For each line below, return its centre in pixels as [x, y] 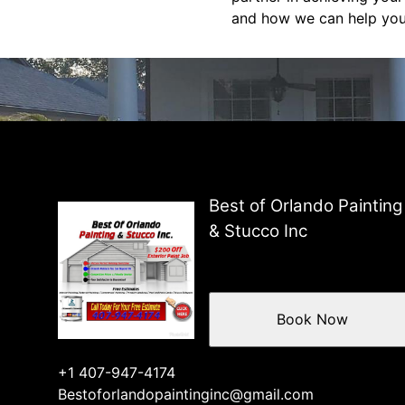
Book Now [312, 320]
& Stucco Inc [259, 231]
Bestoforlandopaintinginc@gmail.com [186, 394]
